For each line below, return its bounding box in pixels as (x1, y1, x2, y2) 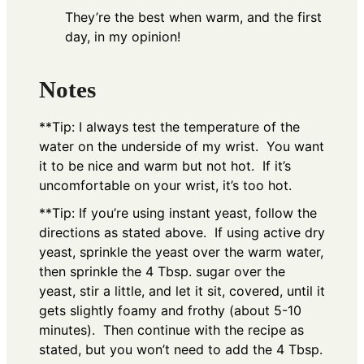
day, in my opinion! (65, 28, 180, 45)
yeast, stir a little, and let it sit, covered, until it (39, 282, 325, 299)
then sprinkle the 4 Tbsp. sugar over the (39, 262, 285, 279)
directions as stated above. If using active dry (39, 223, 325, 240)
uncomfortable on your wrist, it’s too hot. (39, 176, 292, 193)
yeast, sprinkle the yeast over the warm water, (39, 243, 323, 260)
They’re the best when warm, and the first (65, 9, 322, 26)
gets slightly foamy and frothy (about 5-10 (39, 301, 301, 318)
